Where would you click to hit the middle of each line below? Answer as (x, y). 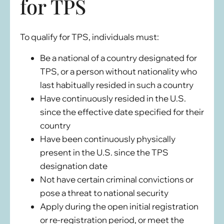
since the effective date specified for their (122, 112)
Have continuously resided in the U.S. (113, 98)
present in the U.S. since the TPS (104, 152)
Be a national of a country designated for (118, 58)
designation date (74, 166)
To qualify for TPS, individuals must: (89, 37)
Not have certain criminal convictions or (117, 179)
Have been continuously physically (108, 139)
